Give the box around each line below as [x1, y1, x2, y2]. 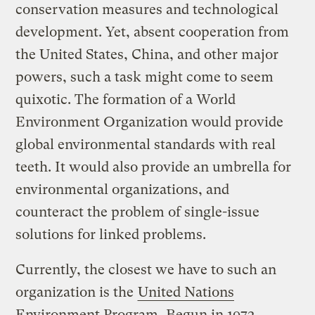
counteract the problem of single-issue [15, 203, 260, 220]
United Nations [138, 283, 235, 300]
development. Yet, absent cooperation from [15, 23, 290, 40]
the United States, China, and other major [15, 46, 279, 63]
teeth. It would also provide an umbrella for [15, 158, 292, 175]
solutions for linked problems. [15, 226, 207, 243]
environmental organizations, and [15, 181, 230, 198]
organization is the [15, 283, 138, 300]
